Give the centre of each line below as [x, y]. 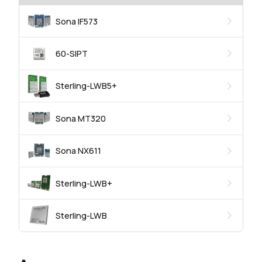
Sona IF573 [76, 21]
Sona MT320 [80, 118]
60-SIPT [71, 54]
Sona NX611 [78, 151]
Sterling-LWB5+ [86, 86]
